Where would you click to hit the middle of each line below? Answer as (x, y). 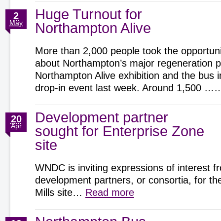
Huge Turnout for (89, 14)
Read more (110, 192)
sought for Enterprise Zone (120, 131)
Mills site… (60, 192)
